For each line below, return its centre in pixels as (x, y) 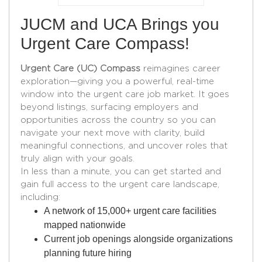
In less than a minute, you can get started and (121, 172)
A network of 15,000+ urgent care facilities (130, 211)
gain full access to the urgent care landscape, (120, 185)
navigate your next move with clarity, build (113, 133)
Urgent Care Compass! (108, 44)
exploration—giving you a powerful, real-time (118, 82)
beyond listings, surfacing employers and (110, 108)
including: (41, 198)
